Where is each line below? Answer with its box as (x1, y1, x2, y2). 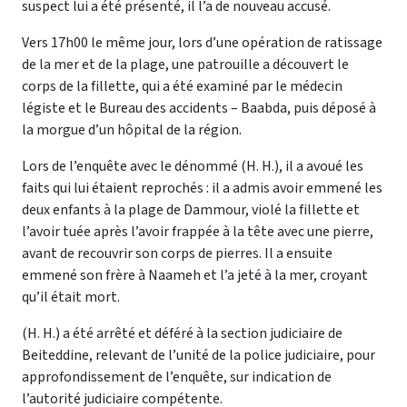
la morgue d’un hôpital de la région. (22, 119, 242, 140)
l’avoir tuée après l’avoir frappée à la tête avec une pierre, (22, 221, 373, 242)
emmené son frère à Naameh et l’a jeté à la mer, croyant (22, 264, 368, 285)
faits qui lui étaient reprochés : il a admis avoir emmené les (22, 177, 382, 198)
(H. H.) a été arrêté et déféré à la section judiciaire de (22, 323, 342, 343)
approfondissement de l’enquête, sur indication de (22, 366, 332, 387)
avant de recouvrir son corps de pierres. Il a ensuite (22, 243, 333, 263)
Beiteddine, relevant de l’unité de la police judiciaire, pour (22, 344, 375, 365)
